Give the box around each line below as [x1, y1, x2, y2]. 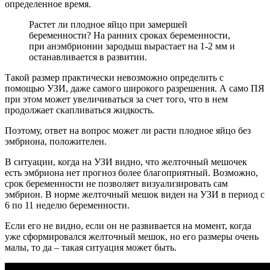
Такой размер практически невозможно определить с [5, 72, 224, 83]
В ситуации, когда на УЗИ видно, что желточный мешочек [5, 157, 247, 168]
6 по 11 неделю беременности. [5, 200, 130, 211]
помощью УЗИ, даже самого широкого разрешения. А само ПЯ [5, 83, 265, 94]
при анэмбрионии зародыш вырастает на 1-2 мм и [29, 41, 235, 52]
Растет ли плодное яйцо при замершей [29, 19, 187, 30]
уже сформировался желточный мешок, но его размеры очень [5, 231, 259, 242]
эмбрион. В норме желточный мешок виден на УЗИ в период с [5, 189, 265, 200]
